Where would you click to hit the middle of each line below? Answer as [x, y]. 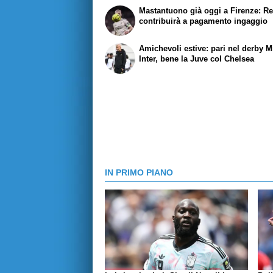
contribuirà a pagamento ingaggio [204, 21]
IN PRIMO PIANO [139, 173]
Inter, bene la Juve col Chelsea [197, 59]
